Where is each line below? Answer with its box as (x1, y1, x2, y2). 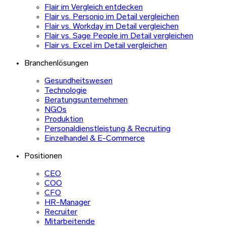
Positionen (24, 152, 62, 161)
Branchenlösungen (24, 60, 88, 68)
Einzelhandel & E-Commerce (44, 135, 145, 143)
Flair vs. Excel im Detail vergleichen (44, 42, 167, 50)
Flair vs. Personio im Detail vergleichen (44, 13, 179, 22)
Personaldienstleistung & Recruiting (44, 125, 171, 134)
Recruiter (44, 208, 77, 217)
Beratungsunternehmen (44, 96, 128, 105)
